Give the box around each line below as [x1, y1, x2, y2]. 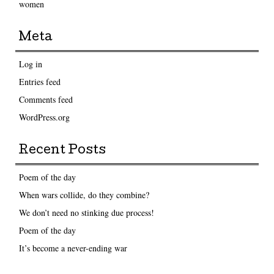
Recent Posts [18, 144, 106, 157]
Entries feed [18, 75, 61, 87]
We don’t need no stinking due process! [18, 206, 154, 218]
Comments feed [18, 93, 73, 105]
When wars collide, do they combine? [18, 188, 149, 201]
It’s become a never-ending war [18, 242, 127, 254]
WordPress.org [18, 111, 70, 123]
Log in [18, 57, 42, 70]
